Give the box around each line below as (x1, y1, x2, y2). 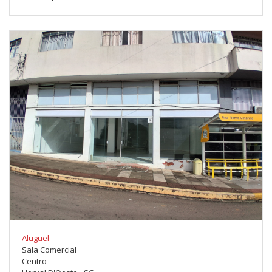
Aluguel (22, 233, 49, 244)
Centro (22, 256, 47, 267)
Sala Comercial (22, 244, 76, 256)
